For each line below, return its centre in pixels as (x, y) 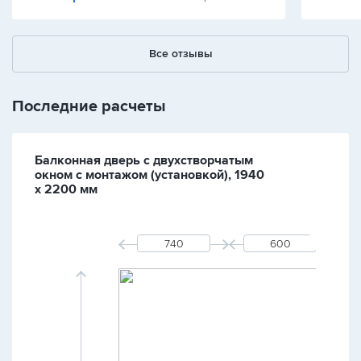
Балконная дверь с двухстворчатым (144, 160)
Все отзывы (180, 54)
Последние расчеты (89, 106)
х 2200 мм (66, 189)
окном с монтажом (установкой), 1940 (149, 175)
